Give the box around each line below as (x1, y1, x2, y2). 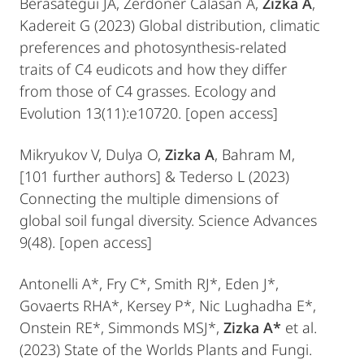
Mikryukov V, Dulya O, (19, 145, 165, 164)
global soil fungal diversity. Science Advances (19, 210, 317, 230)
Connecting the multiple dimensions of (19, 188, 279, 208)
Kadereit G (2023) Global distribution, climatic (19, 15, 320, 35)
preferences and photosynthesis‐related (19, 37, 287, 57)
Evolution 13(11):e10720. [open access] (19, 103, 278, 123)
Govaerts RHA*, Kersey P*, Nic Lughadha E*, (19, 296, 316, 315)
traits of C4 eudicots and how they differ (19, 59, 287, 79)
